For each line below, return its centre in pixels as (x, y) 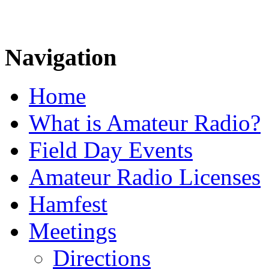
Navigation (61, 57)
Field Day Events (111, 150)
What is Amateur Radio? (145, 123)
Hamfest (68, 204)
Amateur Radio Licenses (145, 177)
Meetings (73, 231)
